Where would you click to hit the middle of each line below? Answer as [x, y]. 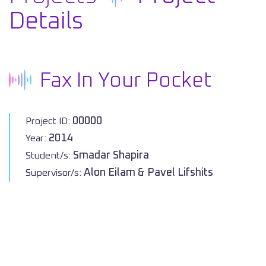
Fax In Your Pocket [126, 81]
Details [46, 21]
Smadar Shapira [111, 156]
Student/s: [49, 156]
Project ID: [49, 121]
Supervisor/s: [55, 173]
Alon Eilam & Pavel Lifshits [148, 173]
